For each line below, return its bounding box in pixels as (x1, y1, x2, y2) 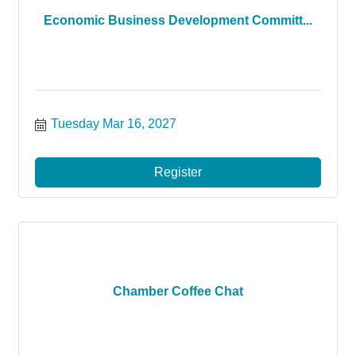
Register (154, 165, 202, 179)
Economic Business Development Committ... (44, 14, 312, 27)
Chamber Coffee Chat (113, 284, 243, 298)
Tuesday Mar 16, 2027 (51, 117, 176, 130)
